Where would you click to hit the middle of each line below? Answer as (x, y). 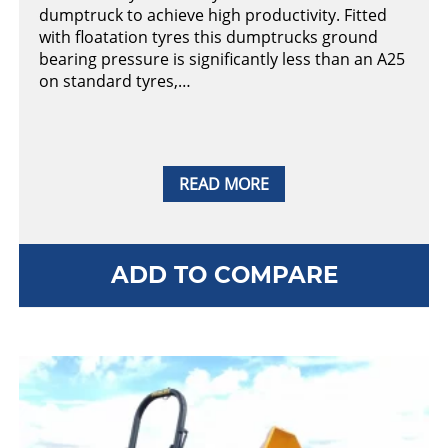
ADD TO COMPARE (224, 274)
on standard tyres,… (115, 81)
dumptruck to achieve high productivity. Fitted (213, 15)
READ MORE (224, 184)
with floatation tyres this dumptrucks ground (208, 37)
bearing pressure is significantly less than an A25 (222, 59)
